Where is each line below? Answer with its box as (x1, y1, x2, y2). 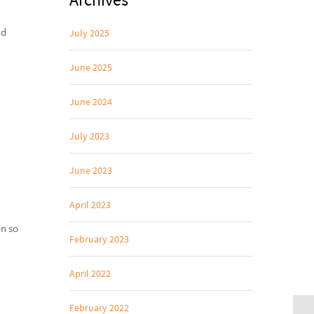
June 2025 (69, 61, 112, 74)
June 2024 (69, 95, 112, 108)
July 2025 (69, 27, 109, 39)
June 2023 (69, 164, 112, 177)
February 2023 (69, 233, 129, 245)
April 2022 (69, 267, 111, 280)
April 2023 (69, 198, 111, 211)
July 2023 (69, 130, 109, 142)
